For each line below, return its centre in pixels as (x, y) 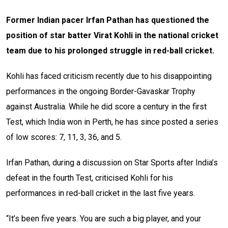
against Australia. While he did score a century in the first (106, 107)
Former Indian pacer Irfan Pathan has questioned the (108, 20)
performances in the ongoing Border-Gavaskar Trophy (101, 92)
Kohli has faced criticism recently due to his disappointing (109, 76)
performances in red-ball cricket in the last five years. (101, 193)
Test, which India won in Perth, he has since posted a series (112, 122)
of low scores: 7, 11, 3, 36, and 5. (64, 137)
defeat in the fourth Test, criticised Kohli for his (90, 178)
